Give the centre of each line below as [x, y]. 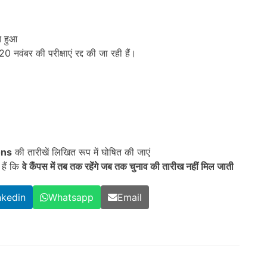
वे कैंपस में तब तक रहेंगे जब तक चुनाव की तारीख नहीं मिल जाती [128, 167]
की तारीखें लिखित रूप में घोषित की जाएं [81, 152]
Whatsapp [71, 198]
